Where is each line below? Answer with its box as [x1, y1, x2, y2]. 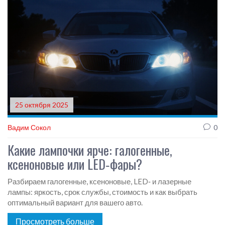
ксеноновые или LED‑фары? [8, 154, 142, 174]
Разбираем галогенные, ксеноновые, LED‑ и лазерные [8, 176, 191, 186]
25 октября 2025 [15, 100, 68, 109]
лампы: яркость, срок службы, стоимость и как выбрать [8, 187, 197, 196]
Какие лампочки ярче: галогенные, [8, 140, 172, 160]
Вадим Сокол [8, 123, 51, 132]
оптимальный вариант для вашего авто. [8, 197, 143, 207]
